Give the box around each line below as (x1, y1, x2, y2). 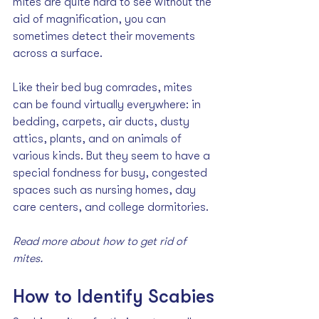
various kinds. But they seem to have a (13, 150, 213, 163)
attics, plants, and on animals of (13, 132, 184, 146)
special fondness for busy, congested (13, 167, 210, 180)
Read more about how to (13, 235, 140, 249)
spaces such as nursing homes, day (13, 184, 199, 197)
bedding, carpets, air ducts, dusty (13, 115, 192, 129)
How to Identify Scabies (13, 286, 214, 308)
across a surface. (13, 47, 103, 61)
